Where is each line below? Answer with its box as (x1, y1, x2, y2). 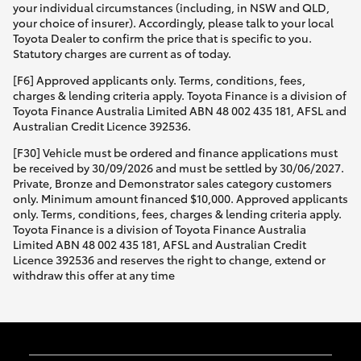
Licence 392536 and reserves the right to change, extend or (13, 251, 326, 268)
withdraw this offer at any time (13, 266, 175, 283)
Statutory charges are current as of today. (13, 44, 231, 61)
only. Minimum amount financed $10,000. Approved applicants (13, 189, 348, 206)
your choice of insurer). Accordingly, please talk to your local (13, 14, 334, 31)
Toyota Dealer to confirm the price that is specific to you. (13, 29, 312, 46)
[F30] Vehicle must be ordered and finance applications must (13, 143, 338, 160)
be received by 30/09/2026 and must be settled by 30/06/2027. (13, 159, 344, 176)
